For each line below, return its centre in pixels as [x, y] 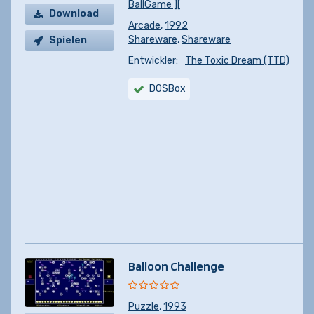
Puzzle [144, 307]
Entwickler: [153, 61]
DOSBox [168, 89]
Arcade [144, 26]
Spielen [68, 40]
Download [74, 14]
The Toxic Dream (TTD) [237, 61]
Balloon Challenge [176, 266]
